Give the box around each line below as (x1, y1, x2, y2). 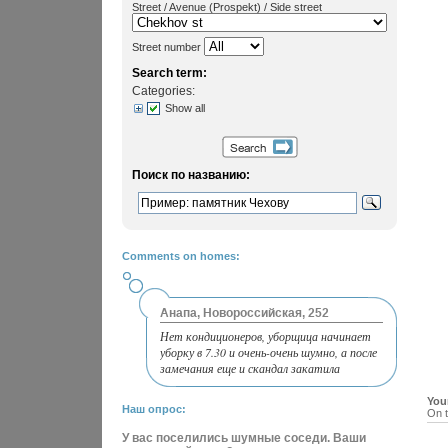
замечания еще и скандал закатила (160, 360, 340, 376)
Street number (132, 41, 204, 53)
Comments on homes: (122, 250, 240, 262)
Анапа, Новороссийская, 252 (160, 308, 329, 320)
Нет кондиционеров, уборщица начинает (160, 328, 371, 344)
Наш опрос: (122, 403, 186, 415)
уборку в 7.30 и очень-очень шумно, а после (160, 344, 377, 360)
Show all (165, 102, 205, 114)
